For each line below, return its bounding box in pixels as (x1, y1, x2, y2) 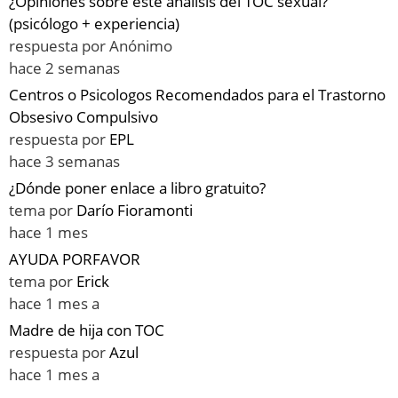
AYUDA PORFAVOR (9, 249, 140, 270)
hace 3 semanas (9, 151, 120, 172)
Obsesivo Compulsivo (9, 107, 158, 128)
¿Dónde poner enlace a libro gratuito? (9, 178, 266, 199)
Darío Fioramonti (76, 200, 193, 221)
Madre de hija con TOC (9, 320, 164, 341)
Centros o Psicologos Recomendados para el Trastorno (9, 84, 386, 106)
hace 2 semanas (9, 58, 120, 79)
